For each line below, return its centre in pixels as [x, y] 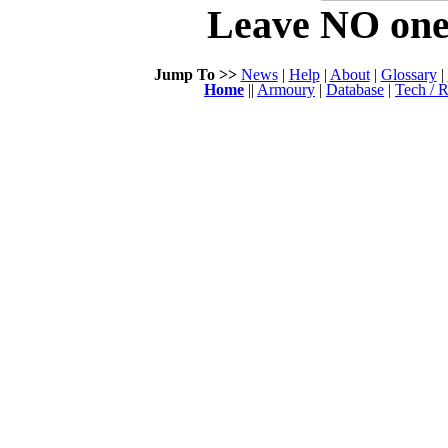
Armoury [286, 90]
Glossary [408, 75]
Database [355, 90]
